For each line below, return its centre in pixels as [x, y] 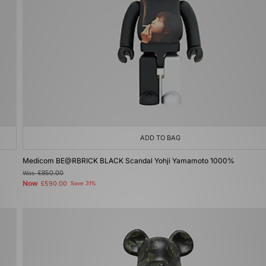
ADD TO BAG [160, 138]
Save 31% [83, 183]
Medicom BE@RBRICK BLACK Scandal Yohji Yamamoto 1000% [129, 161]
